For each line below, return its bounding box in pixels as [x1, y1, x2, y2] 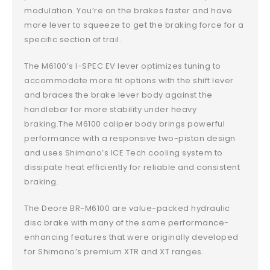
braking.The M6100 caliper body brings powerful [24, 118, 225, 130]
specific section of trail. [24, 33, 122, 45]
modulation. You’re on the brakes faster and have [24, 4, 233, 16]
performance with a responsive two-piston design [24, 132, 236, 144]
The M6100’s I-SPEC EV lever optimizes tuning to [24, 60, 221, 72]
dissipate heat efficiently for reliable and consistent [24, 161, 240, 173]
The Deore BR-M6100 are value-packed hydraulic [24, 202, 230, 214]
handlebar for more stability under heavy [24, 103, 197, 115]
